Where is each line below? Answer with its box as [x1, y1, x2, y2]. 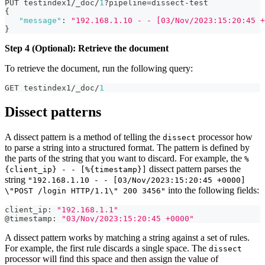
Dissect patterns [5, 104, 101, 119]
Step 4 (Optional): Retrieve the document [5, 43, 169, 53]
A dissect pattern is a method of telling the [5, 131, 163, 142]
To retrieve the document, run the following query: [5, 63, 193, 73]
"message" [19, 15, 62, 25]
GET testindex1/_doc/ [5, 83, 99, 92]
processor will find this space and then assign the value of [5, 253, 218, 264]
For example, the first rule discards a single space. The [5, 243, 209, 253]
